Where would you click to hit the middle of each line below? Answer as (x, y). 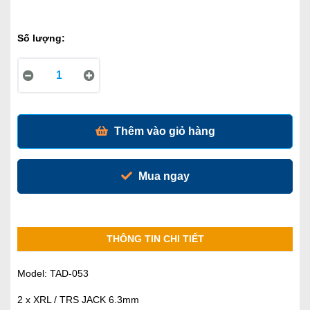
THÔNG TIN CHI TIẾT (155, 239)
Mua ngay (162, 176)
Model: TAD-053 (53, 273)
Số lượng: (41, 38)
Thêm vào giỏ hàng (163, 131)
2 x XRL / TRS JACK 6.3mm (78, 300)
